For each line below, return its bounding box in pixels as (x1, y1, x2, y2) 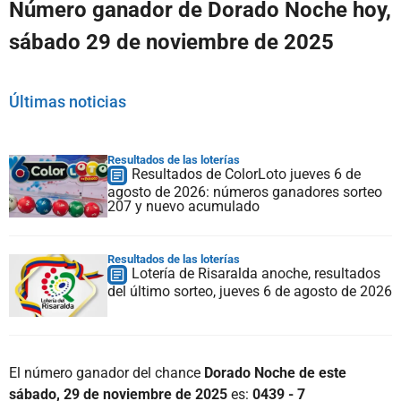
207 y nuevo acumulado (107, 198, 260, 216)
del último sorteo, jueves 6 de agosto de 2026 (107, 283, 392, 301)
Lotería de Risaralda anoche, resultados (132, 265, 380, 283)
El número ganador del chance (9, 364, 204, 382)
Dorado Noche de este (204, 364, 346, 382)
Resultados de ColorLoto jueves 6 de (132, 166, 361, 183)
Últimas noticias (9, 92, 126, 112)
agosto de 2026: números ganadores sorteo (107, 183, 382, 201)
